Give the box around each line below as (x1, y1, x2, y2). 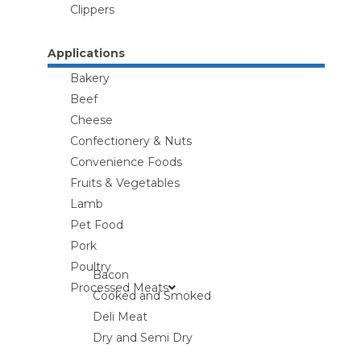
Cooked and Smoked (92, 288, 211, 303)
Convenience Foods (69, 155, 182, 169)
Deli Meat (92, 309, 147, 324)
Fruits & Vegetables (69, 176, 180, 190)
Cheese (69, 113, 113, 127)
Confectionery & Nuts (69, 134, 192, 148)
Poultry (69, 259, 111, 274)
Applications (47, 46, 125, 60)
